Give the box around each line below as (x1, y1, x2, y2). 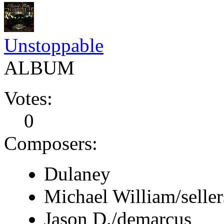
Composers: (4, 132, 97, 154)
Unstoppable (4, 34, 103, 56)
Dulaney (44, 162, 110, 184)
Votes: (4, 87, 52, 109)
